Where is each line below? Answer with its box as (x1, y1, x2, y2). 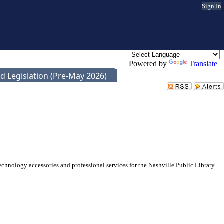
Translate (189, 59, 217, 68)
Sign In (202, 2, 221, 10)
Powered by (129, 59, 169, 68)
